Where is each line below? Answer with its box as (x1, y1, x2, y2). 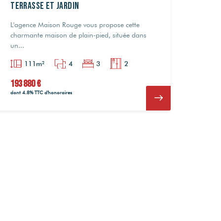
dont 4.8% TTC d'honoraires (10, 89, 73, 96)
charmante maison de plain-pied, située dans (10, 31, 147, 39)
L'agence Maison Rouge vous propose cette (10, 21, 140, 29)
